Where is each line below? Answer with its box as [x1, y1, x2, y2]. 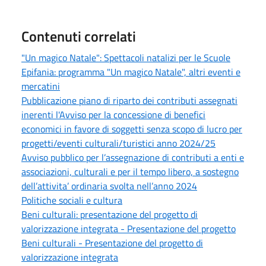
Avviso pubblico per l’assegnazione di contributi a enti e [21, 150, 244, 164]
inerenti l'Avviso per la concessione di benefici [21, 107, 205, 122]
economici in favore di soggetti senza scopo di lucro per [21, 121, 242, 136]
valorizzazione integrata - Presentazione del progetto [21, 221, 236, 236]
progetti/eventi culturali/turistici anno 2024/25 [21, 135, 216, 150]
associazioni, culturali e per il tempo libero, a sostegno [21, 164, 239, 179]
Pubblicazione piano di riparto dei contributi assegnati [21, 93, 237, 107]
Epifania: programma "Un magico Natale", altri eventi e [21, 64, 240, 79]
